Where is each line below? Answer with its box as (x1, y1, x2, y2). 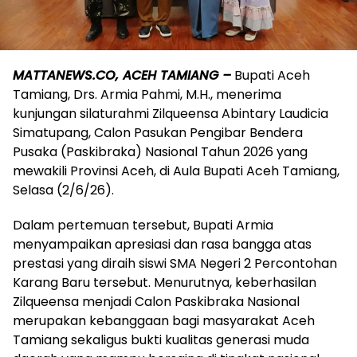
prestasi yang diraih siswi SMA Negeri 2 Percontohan (13, 254, 337, 273)
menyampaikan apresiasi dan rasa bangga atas (13, 235, 312, 254)
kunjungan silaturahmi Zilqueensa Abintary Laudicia (13, 104, 328, 124)
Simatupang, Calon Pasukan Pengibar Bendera (13, 124, 303, 143)
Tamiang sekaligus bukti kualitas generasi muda (13, 331, 309, 350)
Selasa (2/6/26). (13, 181, 114, 200)
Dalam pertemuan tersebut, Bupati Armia (13, 216, 273, 235)
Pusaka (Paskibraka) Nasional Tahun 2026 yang (13, 143, 308, 162)
